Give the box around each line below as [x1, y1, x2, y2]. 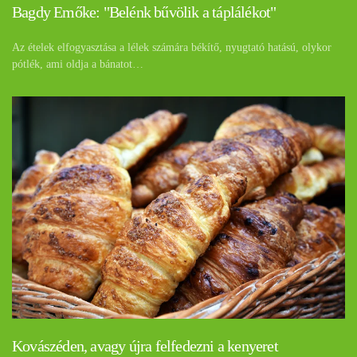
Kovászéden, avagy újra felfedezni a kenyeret [12, 337, 278, 355]
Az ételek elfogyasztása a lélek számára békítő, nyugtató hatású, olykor [12, 41, 331, 53]
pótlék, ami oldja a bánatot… [12, 57, 143, 70]
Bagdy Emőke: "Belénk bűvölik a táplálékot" [12, 2, 277, 21]
